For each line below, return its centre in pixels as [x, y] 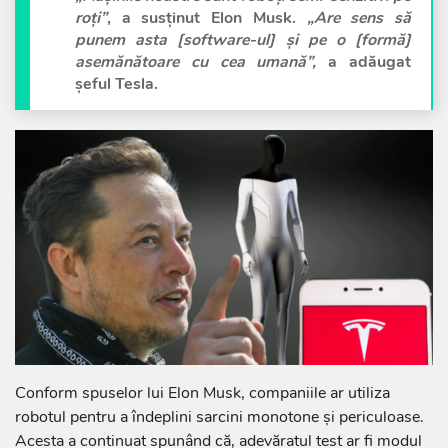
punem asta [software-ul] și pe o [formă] [243, 40]
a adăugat [364, 62]
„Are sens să [359, 18]
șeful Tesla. [116, 84]
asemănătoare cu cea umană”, [196, 62]
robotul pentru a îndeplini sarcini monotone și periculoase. [219, 417]
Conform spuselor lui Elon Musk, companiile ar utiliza [202, 393]
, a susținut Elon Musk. [207, 18]
